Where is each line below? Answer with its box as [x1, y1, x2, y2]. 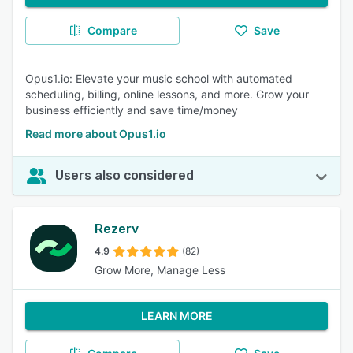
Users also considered [55, 168, 194, 183]
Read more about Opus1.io [25, 127, 166, 140]
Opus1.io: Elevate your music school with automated [25, 72, 292, 85]
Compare [87, 24, 137, 37]
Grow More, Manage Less [95, 263, 225, 277]
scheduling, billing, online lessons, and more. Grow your [25, 87, 309, 101]
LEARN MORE [140, 309, 213, 322]
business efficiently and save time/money [25, 103, 238, 117]
